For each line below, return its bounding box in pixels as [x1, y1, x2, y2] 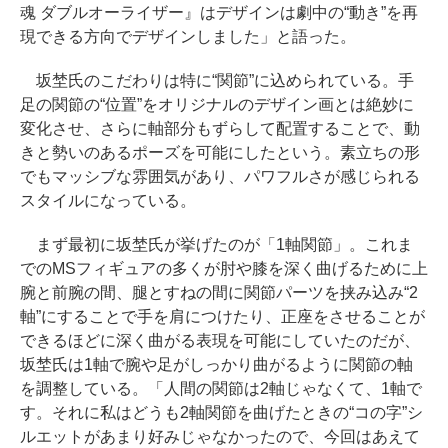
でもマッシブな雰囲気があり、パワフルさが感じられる [20, 168, 420, 185]
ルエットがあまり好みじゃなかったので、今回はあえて [20, 428, 420, 445]
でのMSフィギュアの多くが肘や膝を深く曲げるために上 [20, 260, 428, 277]
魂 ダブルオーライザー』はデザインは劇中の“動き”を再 [20, 4, 418, 21]
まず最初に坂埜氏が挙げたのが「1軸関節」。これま [20, 236, 413, 253]
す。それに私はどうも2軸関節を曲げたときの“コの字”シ [20, 404, 423, 421]
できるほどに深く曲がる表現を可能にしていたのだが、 [20, 332, 420, 349]
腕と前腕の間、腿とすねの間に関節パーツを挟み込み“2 [20, 284, 418, 301]
